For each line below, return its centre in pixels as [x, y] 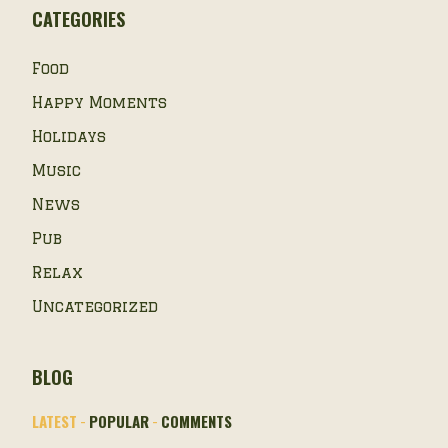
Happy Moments [99, 102]
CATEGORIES [78, 19]
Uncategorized [94, 306]
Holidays [68, 136]
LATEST [54, 421]
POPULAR [118, 421]
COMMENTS [196, 421]
